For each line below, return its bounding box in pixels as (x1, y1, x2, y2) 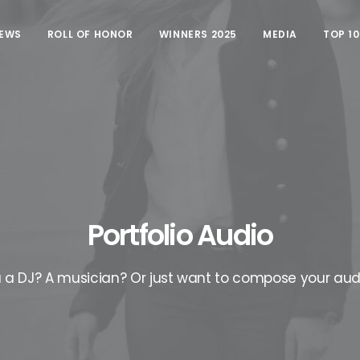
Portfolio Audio (87, 215, 273, 255)
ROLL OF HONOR (47, 27, 133, 41)
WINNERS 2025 (158, 27, 237, 41)
